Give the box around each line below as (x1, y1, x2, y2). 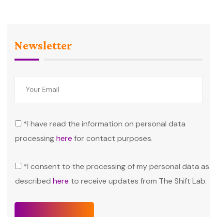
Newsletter (15, 38, 72, 52)
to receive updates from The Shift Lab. (69, 175, 207, 186)
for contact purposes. (72, 133, 153, 143)
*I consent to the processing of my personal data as (23, 161, 209, 171)
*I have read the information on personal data (23, 118, 186, 129)
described (15, 175, 53, 186)
